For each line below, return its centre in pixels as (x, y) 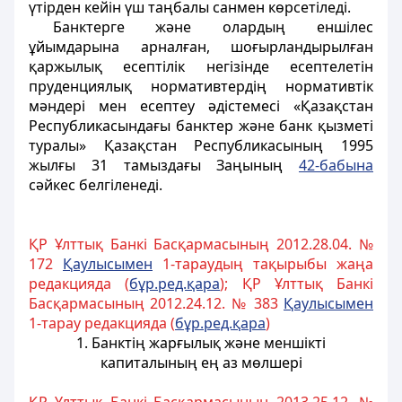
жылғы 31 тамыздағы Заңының (164, 165)
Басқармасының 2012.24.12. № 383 (156, 303)
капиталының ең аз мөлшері (201, 363)
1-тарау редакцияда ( (102, 323)
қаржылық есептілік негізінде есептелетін (201, 66)
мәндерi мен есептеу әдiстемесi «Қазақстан (201, 106)
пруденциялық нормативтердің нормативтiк (201, 86)
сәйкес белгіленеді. (96, 185)
